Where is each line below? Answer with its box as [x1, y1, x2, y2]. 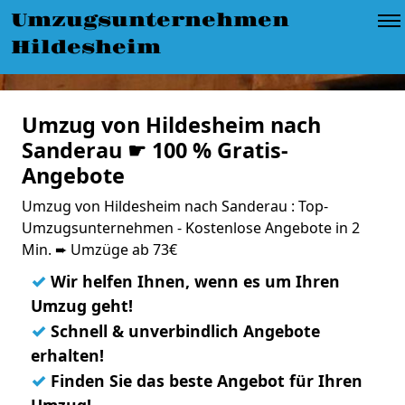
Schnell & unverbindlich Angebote [46, 320, 320, 342]
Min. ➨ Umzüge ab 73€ [22, 240, 177, 259]
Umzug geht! [31, 295, 133, 316]
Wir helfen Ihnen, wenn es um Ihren [46, 270, 340, 292]
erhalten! [31, 344, 104, 366]
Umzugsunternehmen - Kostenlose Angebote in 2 [22, 218, 360, 238]
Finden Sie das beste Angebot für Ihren [46, 370, 363, 391]
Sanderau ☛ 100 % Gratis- [22, 136, 288, 165]
